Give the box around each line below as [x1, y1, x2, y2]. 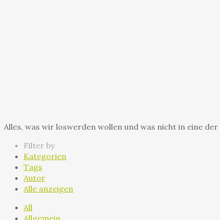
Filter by [24, 140, 55, 150]
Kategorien [24, 151, 66, 161]
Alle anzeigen [24, 183, 73, 193]
